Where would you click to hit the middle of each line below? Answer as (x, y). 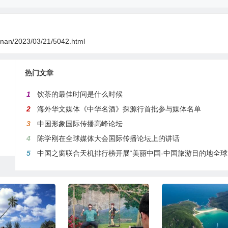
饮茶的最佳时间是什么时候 (80, 94)
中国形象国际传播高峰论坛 (80, 123)
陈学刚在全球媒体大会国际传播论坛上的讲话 (109, 138)
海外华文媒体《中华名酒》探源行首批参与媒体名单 (119, 109)
